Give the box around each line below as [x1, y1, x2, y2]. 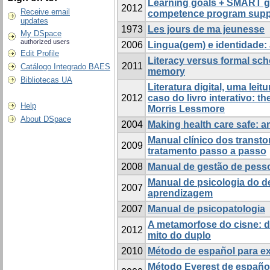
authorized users [20, 38, 70, 45]
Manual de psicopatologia [148, 204, 265, 215]
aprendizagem [148, 188, 213, 199]
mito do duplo [148, 230, 211, 241]
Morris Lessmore [148, 104, 225, 115]
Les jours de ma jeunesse [148, 24, 265, 35]
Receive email [20, 7, 70, 16]
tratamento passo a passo [148, 146, 266, 157]
